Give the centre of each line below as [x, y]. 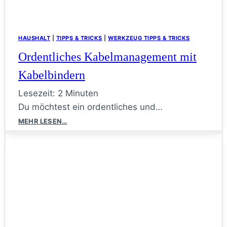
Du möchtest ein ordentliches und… [90, 107]
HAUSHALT [34, 38]
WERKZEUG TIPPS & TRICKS [149, 38]
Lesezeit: [37, 93]
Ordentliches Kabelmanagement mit [107, 56]
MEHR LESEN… [43, 121]
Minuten [82, 93]
